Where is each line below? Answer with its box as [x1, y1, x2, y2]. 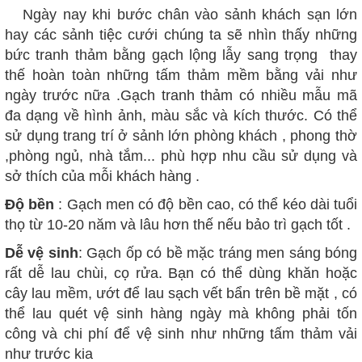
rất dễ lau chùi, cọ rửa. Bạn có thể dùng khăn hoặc [5, 265, 357, 281]
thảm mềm [187, 67, 259, 83]
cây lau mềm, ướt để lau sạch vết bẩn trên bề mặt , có [5, 285, 357, 301]
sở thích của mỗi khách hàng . [5, 168, 200, 184]
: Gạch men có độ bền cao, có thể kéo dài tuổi [54, 196, 358, 213]
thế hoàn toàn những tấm [5, 67, 181, 83]
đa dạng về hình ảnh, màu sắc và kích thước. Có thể [5, 107, 357, 124]
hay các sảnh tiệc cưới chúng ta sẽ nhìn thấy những [5, 27, 357, 43]
